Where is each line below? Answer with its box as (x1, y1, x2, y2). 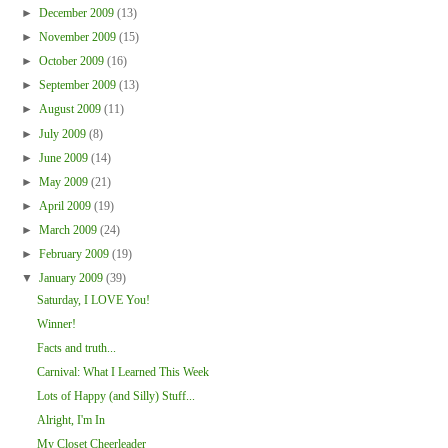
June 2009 (38, 150, 91, 165)
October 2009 (38, 54, 107, 69)
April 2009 (38, 198, 94, 213)
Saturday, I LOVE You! (36, 292, 150, 307)
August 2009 (38, 102, 104, 117)
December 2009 (38, 5, 117, 20)
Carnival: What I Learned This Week (36, 364, 209, 379)
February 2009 (38, 247, 112, 262)
